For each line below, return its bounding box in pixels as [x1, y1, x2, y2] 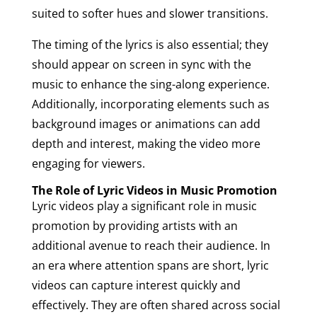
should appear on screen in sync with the [31, 56, 251, 72]
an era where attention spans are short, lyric [31, 257, 269, 273]
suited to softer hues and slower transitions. [31, 5, 268, 21]
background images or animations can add [31, 115, 260, 132]
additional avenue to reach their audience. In [31, 237, 270, 253]
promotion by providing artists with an [31, 217, 238, 234]
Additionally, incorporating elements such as [31, 96, 270, 112]
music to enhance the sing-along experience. [31, 76, 270, 92]
